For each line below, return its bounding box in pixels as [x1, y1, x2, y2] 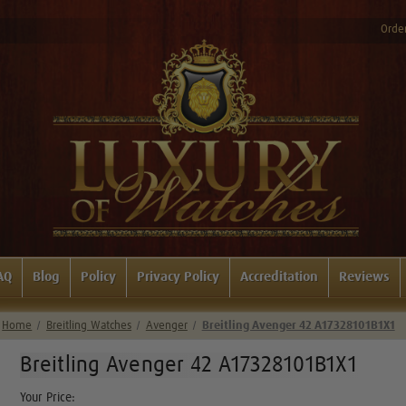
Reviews [339, 269, 390, 284]
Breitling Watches [46, 319, 132, 332]
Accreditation [240, 269, 318, 284]
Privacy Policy [137, 269, 219, 284]
